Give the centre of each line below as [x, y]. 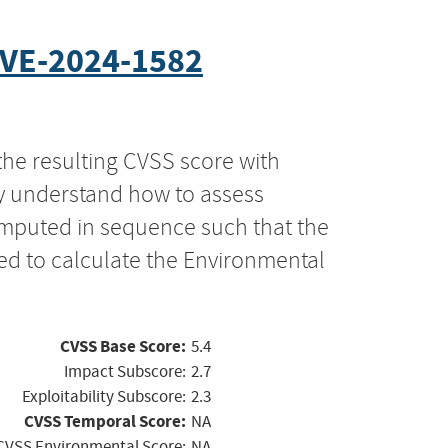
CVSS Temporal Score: [105, 421]
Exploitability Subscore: [104, 396]
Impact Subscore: [125, 371]
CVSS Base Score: [123, 346]
